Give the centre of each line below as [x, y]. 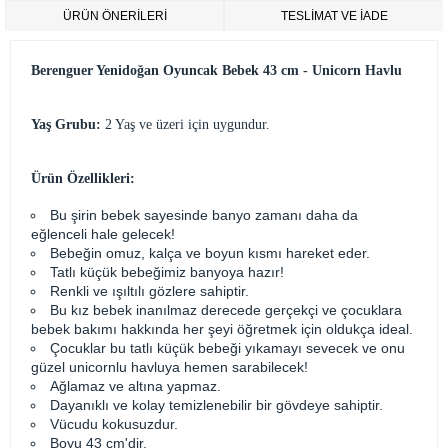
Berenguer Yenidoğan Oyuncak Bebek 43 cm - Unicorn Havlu [216, 70]
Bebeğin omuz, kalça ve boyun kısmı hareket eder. [210, 253]
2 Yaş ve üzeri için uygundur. [185, 124]
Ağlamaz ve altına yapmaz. [135, 386]
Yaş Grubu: [66, 124]
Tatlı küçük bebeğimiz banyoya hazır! [167, 272]
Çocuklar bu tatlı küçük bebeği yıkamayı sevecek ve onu [227, 348]
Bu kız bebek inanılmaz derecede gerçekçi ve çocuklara [226, 310]
